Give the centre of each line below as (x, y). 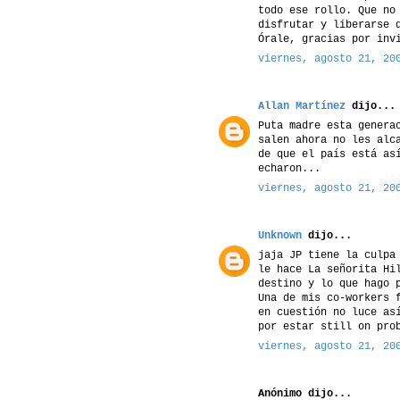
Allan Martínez (302, 106)
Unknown (280, 235)
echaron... (289, 168)
